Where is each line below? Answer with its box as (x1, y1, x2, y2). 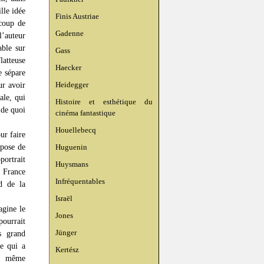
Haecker (55, 63, 81, 72)
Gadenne (55, 29, 84, 38)
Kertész (55, 245, 79, 254)
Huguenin (55, 143, 87, 151)
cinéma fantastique (55, 108, 115, 117)
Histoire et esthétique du (55, 97, 153, 106)
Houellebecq (55, 126, 96, 134)
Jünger (55, 228, 77, 237)
